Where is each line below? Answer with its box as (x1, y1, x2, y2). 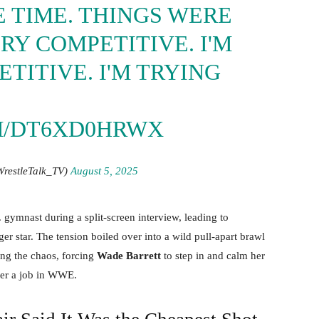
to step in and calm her (161, 249, 265, 261)
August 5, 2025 (70, 164, 138, 177)
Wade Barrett (97, 249, 161, 261)
